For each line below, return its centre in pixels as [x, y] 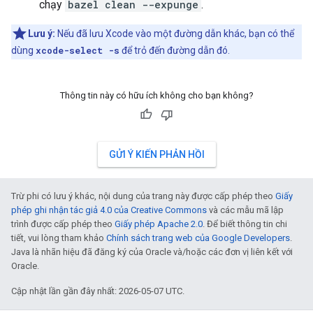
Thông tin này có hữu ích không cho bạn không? [156, 95]
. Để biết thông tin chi [245, 224]
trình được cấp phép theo [63, 224]
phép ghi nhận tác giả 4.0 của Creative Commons [109, 210]
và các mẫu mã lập [245, 210]
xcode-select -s [78, 50]
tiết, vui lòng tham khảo [59, 238]
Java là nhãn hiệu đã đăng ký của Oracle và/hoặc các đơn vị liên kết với [152, 252]
